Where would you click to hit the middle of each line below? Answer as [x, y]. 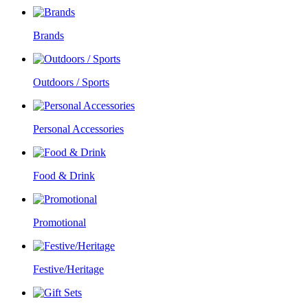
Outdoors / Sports [71, 82]
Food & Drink [64, 176]
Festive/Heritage [68, 269]
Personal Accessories [78, 129]
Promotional [59, 223]
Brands [48, 36]
